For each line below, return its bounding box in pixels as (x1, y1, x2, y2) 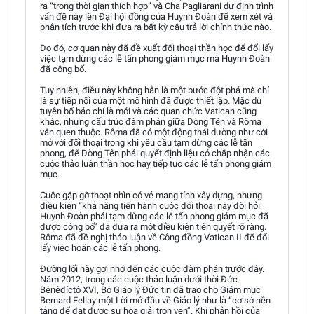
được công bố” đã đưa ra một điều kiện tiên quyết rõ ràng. (40, 221, 266, 232)
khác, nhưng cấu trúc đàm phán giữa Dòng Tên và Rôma (40, 116, 261, 127)
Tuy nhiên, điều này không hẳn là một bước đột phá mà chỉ (40, 84, 269, 95)
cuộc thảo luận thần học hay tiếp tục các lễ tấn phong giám (40, 158, 271, 169)
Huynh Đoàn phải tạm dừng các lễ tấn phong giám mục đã (40, 210, 268, 221)
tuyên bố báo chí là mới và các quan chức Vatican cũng (40, 105, 257, 116)
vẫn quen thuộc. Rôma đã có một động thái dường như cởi (40, 126, 268, 137)
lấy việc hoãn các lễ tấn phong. (40, 242, 161, 253)
